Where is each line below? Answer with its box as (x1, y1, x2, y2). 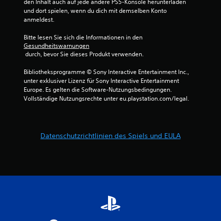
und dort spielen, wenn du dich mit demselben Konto (24, 6, 167, 15)
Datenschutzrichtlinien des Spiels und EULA (40, 131, 181, 140)
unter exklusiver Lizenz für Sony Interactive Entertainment (24, 76, 179, 85)
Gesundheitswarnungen (24, 41, 89, 50)
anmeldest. (24, 15, 54, 24)
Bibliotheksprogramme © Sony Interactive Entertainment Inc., (24, 67, 189, 76)
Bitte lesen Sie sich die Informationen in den (24, 33, 144, 41)
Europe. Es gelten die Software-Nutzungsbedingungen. (24, 85, 172, 94)
